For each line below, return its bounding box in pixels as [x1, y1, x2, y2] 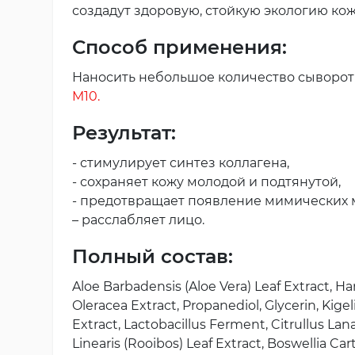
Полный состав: [72, 244, 233, 268]
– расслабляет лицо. [72, 212, 204, 227]
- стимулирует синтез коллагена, [72, 155, 289, 170]
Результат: [72, 120, 176, 144]
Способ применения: [72, 35, 287, 59]
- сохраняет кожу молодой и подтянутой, [72, 174, 341, 189]
